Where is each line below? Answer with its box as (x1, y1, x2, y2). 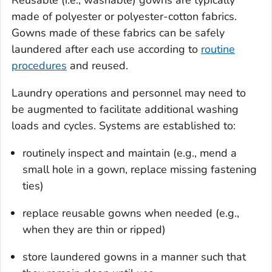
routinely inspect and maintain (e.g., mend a (22, 145, 237, 160)
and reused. (67, 58, 128, 73)
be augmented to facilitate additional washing (12, 101, 239, 117)
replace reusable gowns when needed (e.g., (22, 205, 239, 220)
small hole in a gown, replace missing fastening (22, 161, 257, 177)
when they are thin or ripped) (22, 222, 166, 237)
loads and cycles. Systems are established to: (12, 118, 236, 133)
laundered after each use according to (12, 41, 201, 56)
